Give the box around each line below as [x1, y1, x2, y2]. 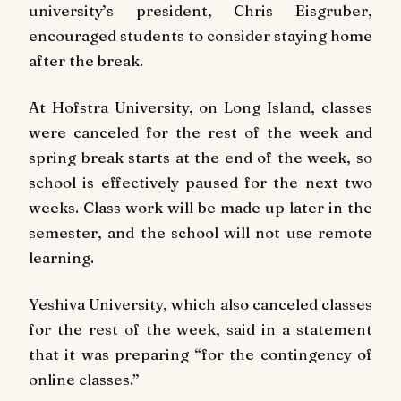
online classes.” [29, 369, 140, 388]
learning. [29, 247, 94, 267]
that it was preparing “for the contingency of [29, 344, 372, 363]
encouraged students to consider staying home [29, 25, 372, 45]
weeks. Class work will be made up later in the [29, 197, 372, 217]
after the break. [29, 50, 143, 70]
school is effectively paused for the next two [29, 172, 372, 192]
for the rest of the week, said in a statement [29, 319, 372, 338]
